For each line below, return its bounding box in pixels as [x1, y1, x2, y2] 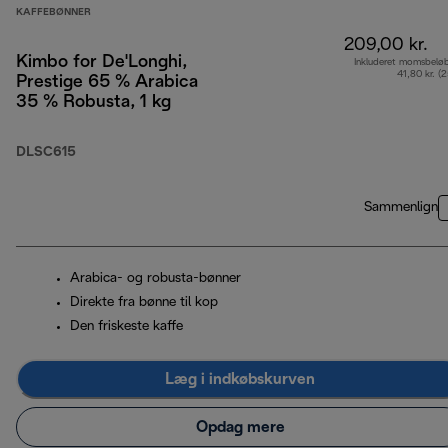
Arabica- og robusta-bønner [70, 272, 241, 286]
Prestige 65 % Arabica [16, 74, 198, 92]
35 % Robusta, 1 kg [16, 94, 171, 112]
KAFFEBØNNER [16, 8, 91, 18]
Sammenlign [364, 201, 438, 215]
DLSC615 [16, 146, 76, 160]
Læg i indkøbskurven [165, 371, 315, 387]
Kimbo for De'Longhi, [16, 54, 187, 72]
